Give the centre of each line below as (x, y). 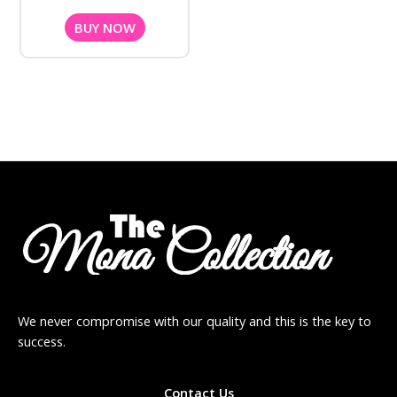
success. (42, 341)
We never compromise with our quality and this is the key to (195, 320)
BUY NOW (105, 27)
